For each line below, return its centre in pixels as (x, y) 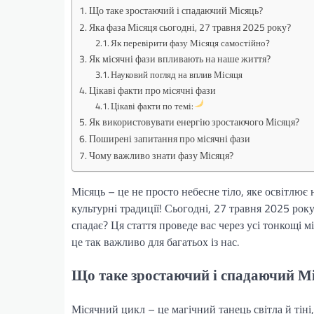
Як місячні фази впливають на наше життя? (179, 59)
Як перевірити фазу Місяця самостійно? (191, 42)
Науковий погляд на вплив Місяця (177, 74)
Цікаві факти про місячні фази (152, 90)
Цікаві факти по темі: (152, 105)
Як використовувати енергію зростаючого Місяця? (194, 122)
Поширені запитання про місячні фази (169, 138)
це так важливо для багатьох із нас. (155, 241)
